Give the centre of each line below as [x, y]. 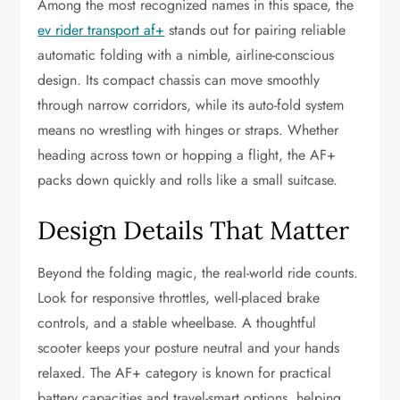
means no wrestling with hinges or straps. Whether [188, 130]
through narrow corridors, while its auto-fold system [191, 105]
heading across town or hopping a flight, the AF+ [187, 155]
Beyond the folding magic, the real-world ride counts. [198, 273]
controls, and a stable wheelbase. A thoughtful [177, 323]
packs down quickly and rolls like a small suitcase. [188, 180]
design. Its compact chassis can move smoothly [179, 80]
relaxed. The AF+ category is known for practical [185, 373]
